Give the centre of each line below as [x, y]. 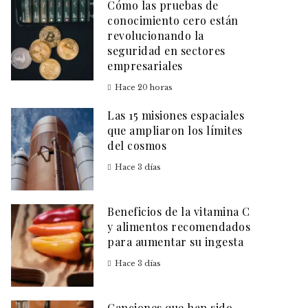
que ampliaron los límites [175, 130]
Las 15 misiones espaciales [176, 115]
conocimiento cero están [173, 20]
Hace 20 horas [144, 87]
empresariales [145, 66]
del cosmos [137, 145]
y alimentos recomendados [179, 227]
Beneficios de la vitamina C [179, 211]
